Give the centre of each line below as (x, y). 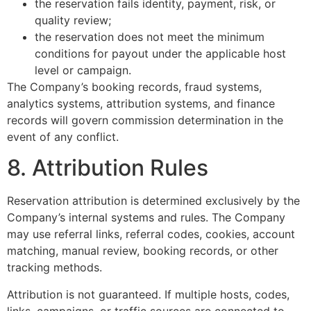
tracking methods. (54, 268)
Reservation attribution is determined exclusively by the (153, 201)
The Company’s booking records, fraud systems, (134, 86)
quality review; (73, 20)
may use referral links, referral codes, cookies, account (151, 234)
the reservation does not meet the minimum (150, 36)
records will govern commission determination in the (145, 120)
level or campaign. (83, 70)
